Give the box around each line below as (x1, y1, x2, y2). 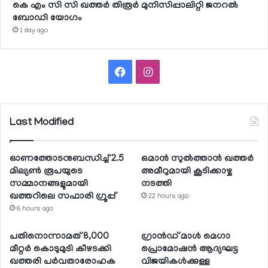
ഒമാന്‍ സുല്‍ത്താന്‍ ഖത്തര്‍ (141, 154, 254, 165)
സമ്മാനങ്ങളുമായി (10, 179, 88, 190)
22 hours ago (148, 193, 189, 201)
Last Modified (10, 117, 74, 130)
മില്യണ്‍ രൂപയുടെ (10, 166, 83, 178)
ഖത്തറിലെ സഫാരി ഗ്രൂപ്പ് (10, 191, 115, 203)
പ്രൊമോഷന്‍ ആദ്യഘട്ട (141, 244, 239, 255)
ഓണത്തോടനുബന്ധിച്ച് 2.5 (10, 154, 124, 165)
